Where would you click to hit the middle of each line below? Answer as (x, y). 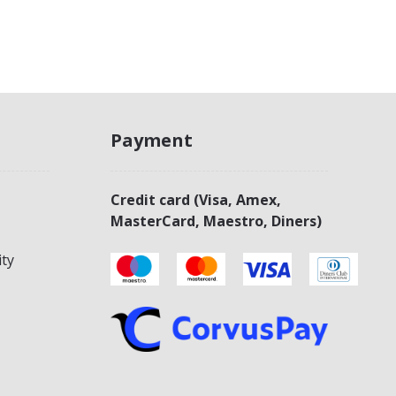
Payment (151, 141)
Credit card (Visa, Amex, (195, 200)
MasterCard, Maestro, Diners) (216, 221)
